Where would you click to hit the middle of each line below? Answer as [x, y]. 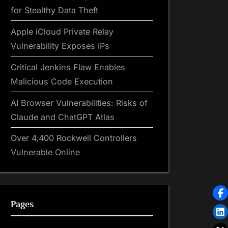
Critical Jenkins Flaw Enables [68, 67]
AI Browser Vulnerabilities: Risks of [79, 103]
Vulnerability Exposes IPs [60, 46]
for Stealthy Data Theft [54, 10]
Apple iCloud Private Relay [62, 31]
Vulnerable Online [45, 152]
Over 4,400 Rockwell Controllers [74, 138]
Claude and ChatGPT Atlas [63, 117]
